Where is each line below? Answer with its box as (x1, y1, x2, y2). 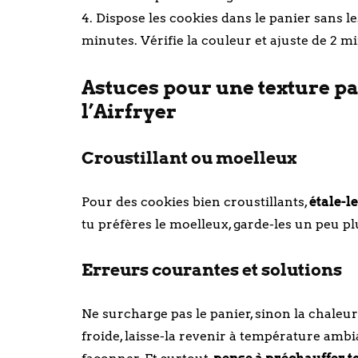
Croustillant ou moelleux (82, 148, 297, 168)
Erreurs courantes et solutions (82, 260, 342, 280)
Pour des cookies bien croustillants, (82, 194, 309, 209)
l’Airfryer (82, 100, 177, 123)
